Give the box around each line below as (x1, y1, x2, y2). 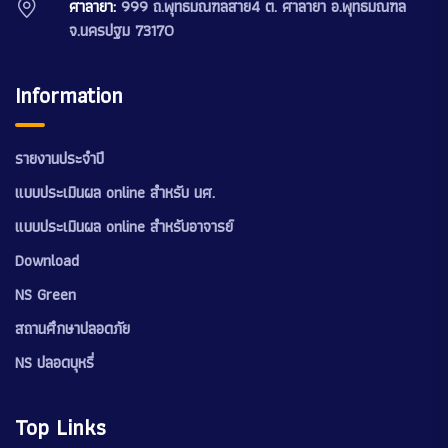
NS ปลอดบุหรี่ (15, 350, 94, 375)
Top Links (15, 410, 106, 445)
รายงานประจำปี (15, 146, 104, 171)
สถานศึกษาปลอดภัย (15, 316, 130, 341)
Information (15, 78, 123, 113)
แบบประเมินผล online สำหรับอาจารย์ (15, 214, 233, 239)
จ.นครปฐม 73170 (69, 18, 174, 43)
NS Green (15, 282, 76, 307)
